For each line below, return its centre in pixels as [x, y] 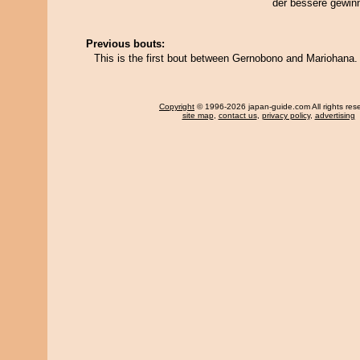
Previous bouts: [125, 44]
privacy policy [286, 115]
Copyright [177, 106]
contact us [237, 115]
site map [198, 115]
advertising [335, 115]
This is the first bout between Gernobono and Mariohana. [226, 58]
